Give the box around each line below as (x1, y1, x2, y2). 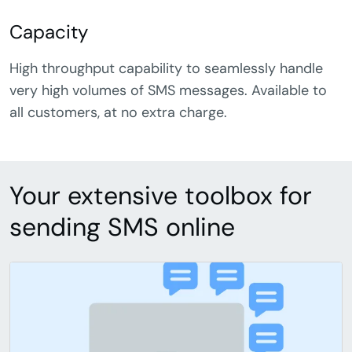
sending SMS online (9, 210, 235, 244)
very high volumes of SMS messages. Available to (9, 80, 327, 100)
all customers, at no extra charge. (9, 102, 227, 122)
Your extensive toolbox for (9, 178, 312, 212)
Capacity (9, 19, 88, 44)
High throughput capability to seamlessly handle (9, 58, 323, 78)
